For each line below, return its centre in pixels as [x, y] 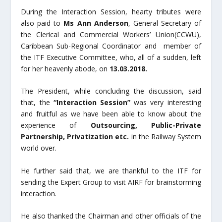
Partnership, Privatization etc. [75, 137]
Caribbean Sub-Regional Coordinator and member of [111, 46]
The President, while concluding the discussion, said [111, 91]
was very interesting [166, 103]
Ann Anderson [103, 23]
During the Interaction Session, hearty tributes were [111, 11]
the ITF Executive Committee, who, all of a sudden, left [111, 57]
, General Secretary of [165, 23]
